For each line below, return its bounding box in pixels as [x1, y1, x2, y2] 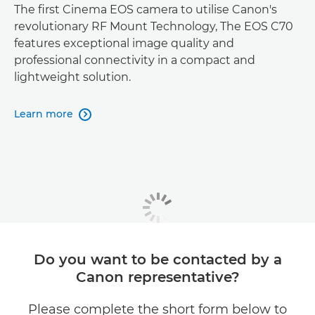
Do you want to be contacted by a [33, 251, 282, 269]
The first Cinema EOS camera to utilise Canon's [14, 2, 277, 16]
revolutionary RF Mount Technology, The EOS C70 [14, 19, 293, 33]
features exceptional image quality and [14, 36, 234, 50]
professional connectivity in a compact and [14, 53, 255, 67]
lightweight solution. [14, 70, 131, 84]
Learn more [14, 107, 73, 120]
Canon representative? [75, 269, 240, 286]
